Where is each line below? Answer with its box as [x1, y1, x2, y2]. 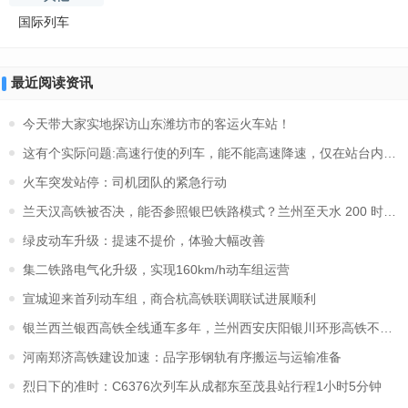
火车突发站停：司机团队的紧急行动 [23, 175, 227, 189]
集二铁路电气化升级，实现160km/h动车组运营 [23, 262, 290, 277]
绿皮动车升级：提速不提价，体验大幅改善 [23, 233, 265, 248]
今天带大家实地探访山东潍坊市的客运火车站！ [23, 117, 291, 131]
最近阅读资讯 [11, 75, 93, 90]
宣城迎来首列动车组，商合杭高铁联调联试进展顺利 [23, 291, 316, 306]
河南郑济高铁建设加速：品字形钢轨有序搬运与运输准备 [23, 350, 342, 364]
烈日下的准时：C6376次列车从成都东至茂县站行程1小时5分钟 [23, 379, 382, 393]
